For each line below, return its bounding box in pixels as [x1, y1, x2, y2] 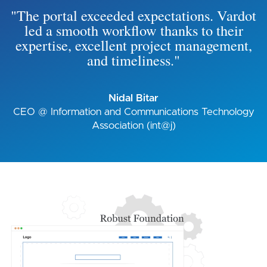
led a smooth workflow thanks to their [24, 20, 243, 41]
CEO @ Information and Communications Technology [13, 107, 254, 117]
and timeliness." [87, 50, 180, 70]
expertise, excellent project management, [15, 35, 252, 55]
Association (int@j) [91, 120, 176, 131]
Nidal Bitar [108, 93, 159, 104]
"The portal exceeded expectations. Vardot [11, 5, 256, 26]
